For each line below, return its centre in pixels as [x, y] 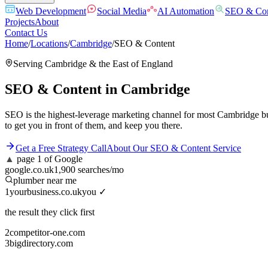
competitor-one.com [47, 232]
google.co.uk [29, 169]
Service [226, 148]
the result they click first [50, 212]
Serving [29, 64]
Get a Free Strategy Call [61, 148]
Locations [49, 43]
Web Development [51, 11]
